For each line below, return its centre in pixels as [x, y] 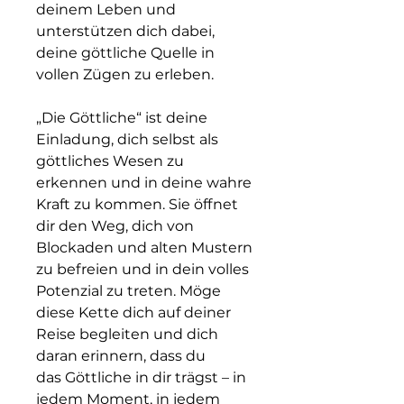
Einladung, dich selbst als [127, 139]
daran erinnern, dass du [121, 356]
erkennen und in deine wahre [144, 183]
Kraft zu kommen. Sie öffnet [137, 204]
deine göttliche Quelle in [125, 53]
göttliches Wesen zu [110, 161]
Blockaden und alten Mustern [144, 248]
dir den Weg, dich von [115, 226]
